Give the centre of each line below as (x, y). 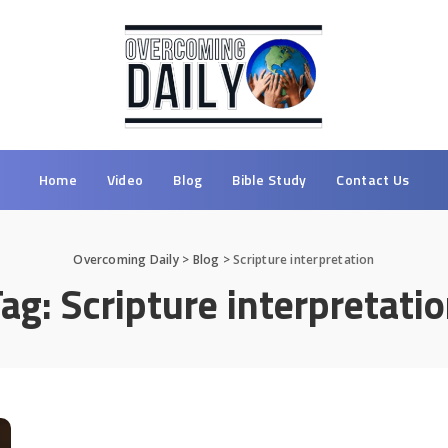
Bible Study (269, 179)
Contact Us (373, 179)
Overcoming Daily (126, 259)
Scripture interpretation (304, 259)
